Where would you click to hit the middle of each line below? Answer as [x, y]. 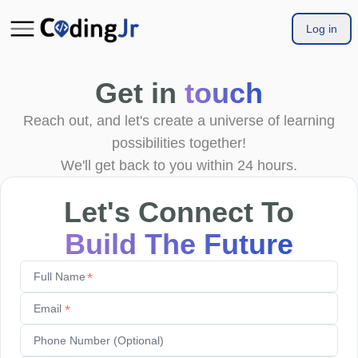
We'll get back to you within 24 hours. [179, 165]
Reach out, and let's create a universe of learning [179, 120]
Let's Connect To [179, 212]
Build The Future [179, 244]
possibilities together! [179, 143]
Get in [140, 93]
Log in [322, 29]
